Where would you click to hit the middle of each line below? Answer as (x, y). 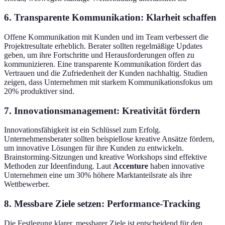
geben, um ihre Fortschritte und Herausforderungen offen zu (99, 55)
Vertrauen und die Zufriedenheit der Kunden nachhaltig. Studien (106, 73)
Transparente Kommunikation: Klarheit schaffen (115, 18)
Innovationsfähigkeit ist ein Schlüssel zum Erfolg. (82, 130)
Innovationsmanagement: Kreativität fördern (107, 110)
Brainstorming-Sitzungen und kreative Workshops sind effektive (105, 157)
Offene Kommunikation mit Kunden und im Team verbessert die (106, 37)
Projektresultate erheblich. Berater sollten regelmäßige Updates (103, 46)
